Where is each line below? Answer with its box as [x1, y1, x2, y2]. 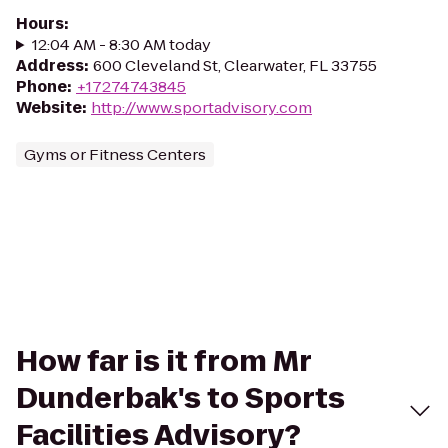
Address [16, 55, 84, 76]
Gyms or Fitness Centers [24, 144, 206, 165]
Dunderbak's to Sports [16, 379, 345, 418]
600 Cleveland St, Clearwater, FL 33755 [93, 55, 377, 76]
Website [16, 97, 82, 118]
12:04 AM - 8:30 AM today [31, 34, 211, 55]
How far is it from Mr [16, 342, 311, 381]
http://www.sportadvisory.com [91, 97, 312, 118]
